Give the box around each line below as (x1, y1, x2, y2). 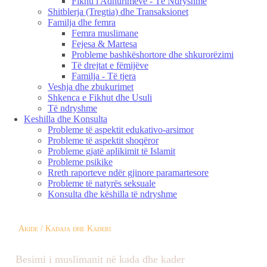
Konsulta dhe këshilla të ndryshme (48, 189, 177, 199)
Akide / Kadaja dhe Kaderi (18, 223, 111, 233)
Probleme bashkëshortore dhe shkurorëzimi (72, 49, 234, 60)
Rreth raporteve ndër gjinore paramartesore (48, 167, 209, 178)
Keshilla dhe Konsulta (24, 114, 107, 124)
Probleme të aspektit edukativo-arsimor (48, 125, 194, 135)
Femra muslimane (72, 28, 138, 38)
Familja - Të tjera (72, 71, 136, 81)
